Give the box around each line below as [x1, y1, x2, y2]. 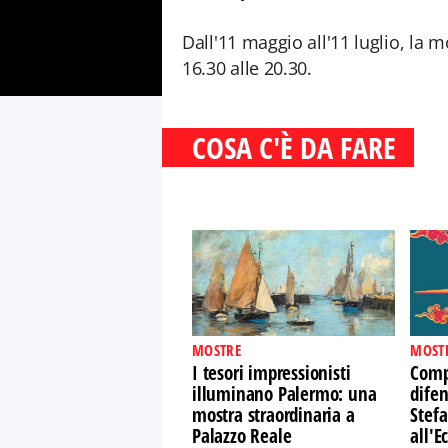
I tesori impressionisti [192, 360, 351, 386]
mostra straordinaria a [192, 402, 355, 428]
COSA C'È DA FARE [192, 127, 396, 168]
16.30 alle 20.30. [182, 56, 312, 80]
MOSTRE [192, 340, 241, 360]
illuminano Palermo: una [192, 381, 377, 407]
